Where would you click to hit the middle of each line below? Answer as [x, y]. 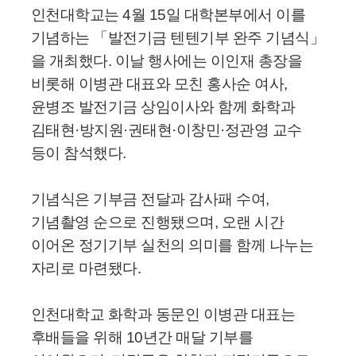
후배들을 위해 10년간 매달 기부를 [142, 337]
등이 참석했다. [78, 153]
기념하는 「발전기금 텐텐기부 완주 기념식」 [178, 37]
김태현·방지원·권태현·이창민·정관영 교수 [166, 130]
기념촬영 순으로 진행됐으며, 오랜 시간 [157, 222]
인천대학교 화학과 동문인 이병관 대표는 [163, 314]
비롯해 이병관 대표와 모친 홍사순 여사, [159, 83]
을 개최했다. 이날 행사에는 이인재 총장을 [166, 60]
